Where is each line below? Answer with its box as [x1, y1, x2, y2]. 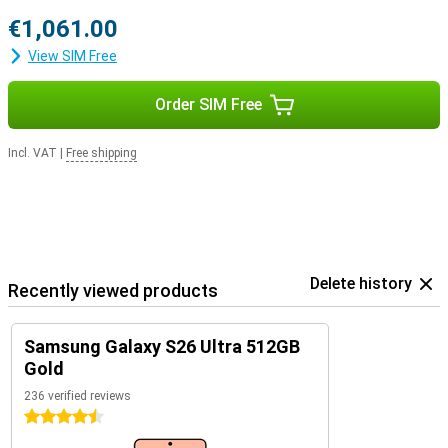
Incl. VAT [8, 146, 57, 160]
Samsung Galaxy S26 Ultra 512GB [24, 336, 300, 357]
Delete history [310, 274, 412, 293]
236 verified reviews [24, 389, 131, 403]
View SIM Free [28, 48, 117, 64]
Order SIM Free [154, 95, 262, 114]
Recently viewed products [8, 280, 218, 301]
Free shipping [66, 146, 137, 160]
